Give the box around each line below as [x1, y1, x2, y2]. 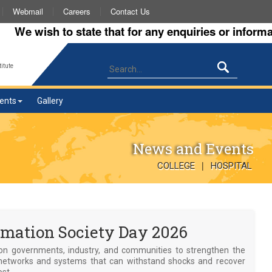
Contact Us [110, 5, 150, 17]
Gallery [37, 96, 63, 106]
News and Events [133, 138, 254, 158]
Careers [63, 5, 90, 17]
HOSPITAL [211, 160, 252, 171]
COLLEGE [157, 160, 195, 171]
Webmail [13, 5, 43, 17]
